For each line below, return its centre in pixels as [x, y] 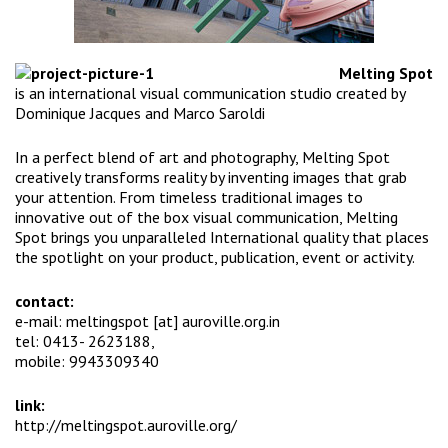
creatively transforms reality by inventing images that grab [211, 177]
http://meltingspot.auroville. [112, 425]
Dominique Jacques [78, 113]
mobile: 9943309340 [87, 361]
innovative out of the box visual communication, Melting [206, 217]
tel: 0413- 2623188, [85, 341]
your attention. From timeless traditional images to [189, 197]
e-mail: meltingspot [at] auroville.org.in [147, 321]
